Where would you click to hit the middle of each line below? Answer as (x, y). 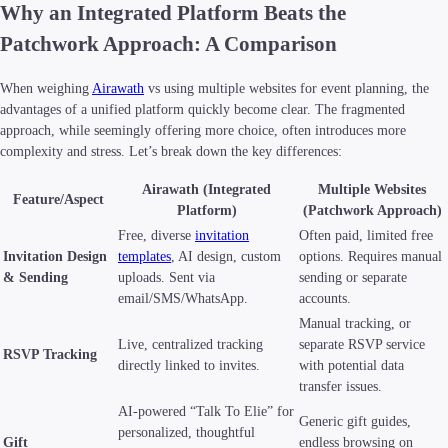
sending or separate (353, 277)
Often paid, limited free (366, 235)
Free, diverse (156, 235)
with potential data (351, 365)
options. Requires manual (370, 256)
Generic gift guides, (355, 421)
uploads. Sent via (166, 277)
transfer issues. (340, 386)
